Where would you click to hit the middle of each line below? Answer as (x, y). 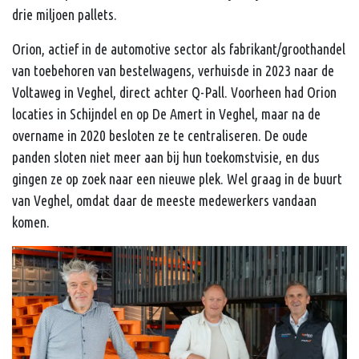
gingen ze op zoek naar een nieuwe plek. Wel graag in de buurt (177, 178)
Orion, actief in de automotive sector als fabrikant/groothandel (179, 48)
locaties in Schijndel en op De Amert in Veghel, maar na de (166, 113)
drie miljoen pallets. (65, 14)
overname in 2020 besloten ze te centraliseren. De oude (160, 135)
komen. (31, 222)
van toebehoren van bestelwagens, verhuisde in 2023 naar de (173, 70)
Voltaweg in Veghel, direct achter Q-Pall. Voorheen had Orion (174, 92)
